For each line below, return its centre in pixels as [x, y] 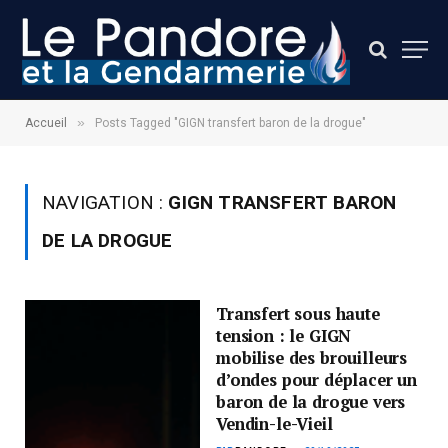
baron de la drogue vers [311, 402]
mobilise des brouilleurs [312, 358]
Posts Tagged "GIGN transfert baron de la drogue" [230, 123]
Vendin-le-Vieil [274, 424]
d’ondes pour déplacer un [317, 380]
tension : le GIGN [284, 336]
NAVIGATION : [105, 202]
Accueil [46, 123]
